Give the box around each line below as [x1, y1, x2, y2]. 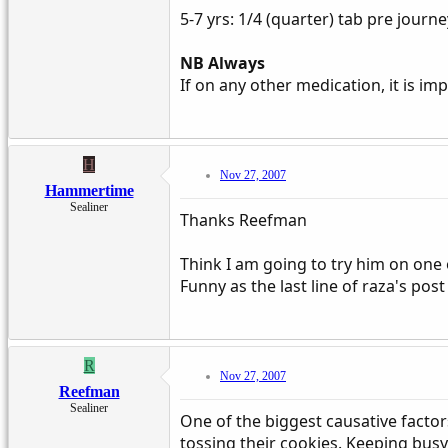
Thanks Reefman [180, 208, 307, 231]
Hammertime [44, 181, 134, 199]
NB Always [180, 51, 265, 74]
